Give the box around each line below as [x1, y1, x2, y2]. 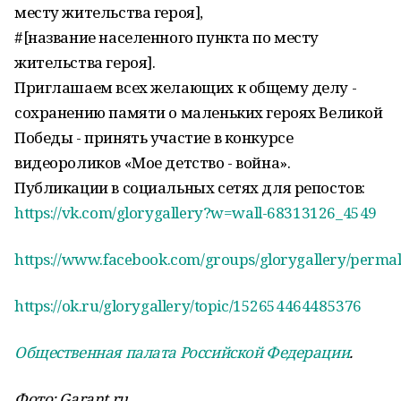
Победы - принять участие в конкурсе [14, 127, 294, 148]
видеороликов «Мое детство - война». [14, 152, 291, 173]
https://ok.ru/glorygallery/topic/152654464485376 [14, 295, 362, 316]
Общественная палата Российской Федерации [14, 342, 350, 363]
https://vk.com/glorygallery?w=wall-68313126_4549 [14, 202, 377, 223]
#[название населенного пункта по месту [14, 27, 320, 47]
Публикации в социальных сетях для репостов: [14, 177, 365, 198]
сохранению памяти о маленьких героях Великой [14, 102, 383, 123]
